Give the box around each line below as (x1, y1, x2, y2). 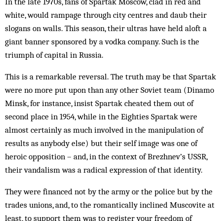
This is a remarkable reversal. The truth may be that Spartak (5, 72, 216, 81)
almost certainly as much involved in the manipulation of (5, 125, 203, 135)
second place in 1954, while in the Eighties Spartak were (5, 111, 197, 121)
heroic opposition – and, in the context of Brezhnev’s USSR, (5, 151, 207, 161)
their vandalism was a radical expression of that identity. (5, 165, 203, 175)
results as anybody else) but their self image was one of (5, 138, 197, 148)
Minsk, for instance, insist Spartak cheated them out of (5, 98, 193, 108)
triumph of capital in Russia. (5, 50, 104, 60)
